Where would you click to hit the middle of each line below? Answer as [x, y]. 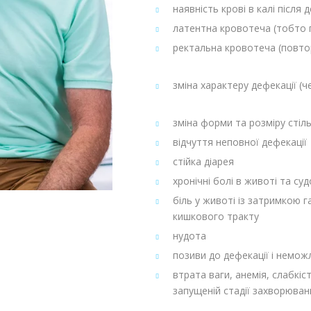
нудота [190, 235]
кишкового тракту [216, 216]
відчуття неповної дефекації [240, 142]
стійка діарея [203, 161]
